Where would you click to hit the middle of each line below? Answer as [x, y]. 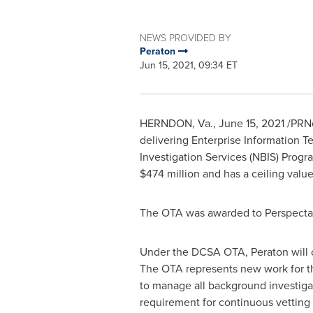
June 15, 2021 [251, 123]
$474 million [169, 174]
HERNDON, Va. [176, 123]
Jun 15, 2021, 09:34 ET [188, 65]
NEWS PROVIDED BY [185, 37]
